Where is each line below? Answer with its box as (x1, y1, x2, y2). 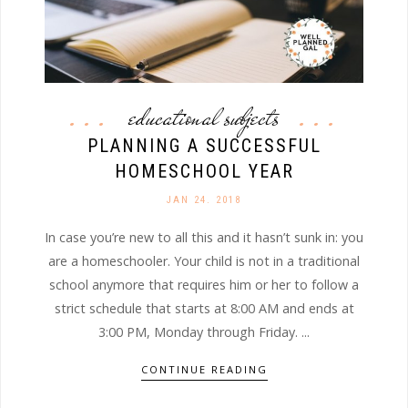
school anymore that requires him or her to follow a (49, 275, 359, 293)
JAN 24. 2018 (167, 193, 241, 206)
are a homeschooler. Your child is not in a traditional (48, 251, 360, 270)
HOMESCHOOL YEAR (114, 159, 294, 182)
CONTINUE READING (140, 362, 268, 377)
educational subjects (129, 96, 279, 138)
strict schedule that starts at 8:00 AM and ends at (54, 299, 354, 317)
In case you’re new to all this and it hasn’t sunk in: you (45, 228, 363, 246)
